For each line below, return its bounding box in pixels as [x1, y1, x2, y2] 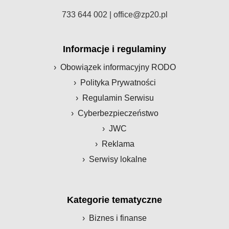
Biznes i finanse [89, 214, 147, 223]
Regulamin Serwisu [82, 94, 154, 103]
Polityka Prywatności [80, 78, 156, 87]
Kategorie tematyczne [67, 195, 162, 205]
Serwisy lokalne [89, 155, 147, 164]
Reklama [101, 140, 134, 149]
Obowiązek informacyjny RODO [60, 63, 176, 72]
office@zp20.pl [113, 10, 168, 19]
